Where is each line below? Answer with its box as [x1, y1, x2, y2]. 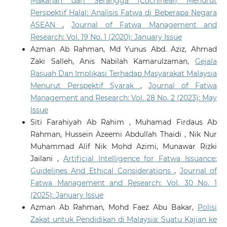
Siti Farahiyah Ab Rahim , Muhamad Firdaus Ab [30, 117, 217, 127]
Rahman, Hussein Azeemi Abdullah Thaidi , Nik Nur [30, 129, 217, 139]
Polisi [198, 202, 217, 212]
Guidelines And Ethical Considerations [30, 166, 175, 175]
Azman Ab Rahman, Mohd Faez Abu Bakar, [30, 202, 198, 212]
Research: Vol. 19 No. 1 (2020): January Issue [30, 32, 182, 42]
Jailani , [30, 154, 63, 163]
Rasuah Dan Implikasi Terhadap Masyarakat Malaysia [30, 68, 217, 78]
